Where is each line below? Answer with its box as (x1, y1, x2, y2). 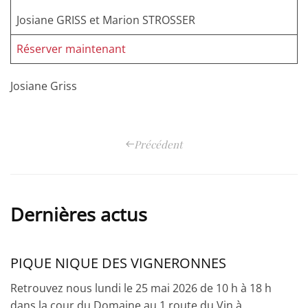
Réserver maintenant (16, 41, 126, 57)
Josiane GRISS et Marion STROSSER (16, 12, 201, 28)
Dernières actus (10, 201, 147, 228)
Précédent (134, 137, 182, 151)
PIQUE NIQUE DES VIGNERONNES (10, 254, 226, 273)
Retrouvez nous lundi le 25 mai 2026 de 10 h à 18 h (10, 280, 272, 296)
